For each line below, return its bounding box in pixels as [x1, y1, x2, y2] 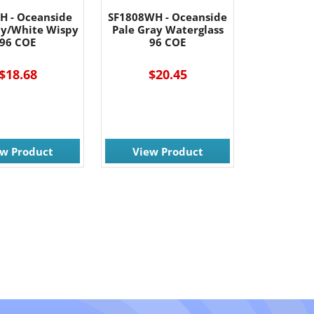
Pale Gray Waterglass [111, 22, 224, 36]
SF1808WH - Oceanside [108, 10, 228, 24]
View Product [132, 144, 203, 158]
